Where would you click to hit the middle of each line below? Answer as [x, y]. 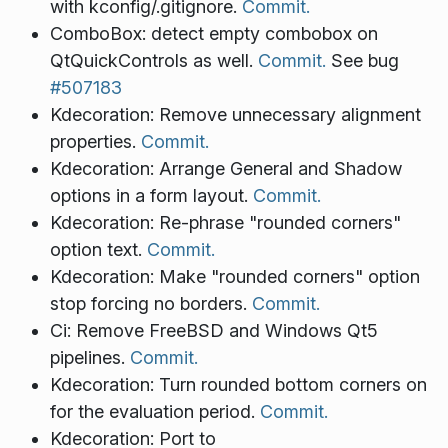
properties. [95, 142]
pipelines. [89, 358]
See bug [362, 61]
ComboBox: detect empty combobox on [213, 34]
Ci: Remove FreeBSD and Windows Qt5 [213, 331]
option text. [98, 250]
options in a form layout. [151, 196]
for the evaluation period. [154, 412]
